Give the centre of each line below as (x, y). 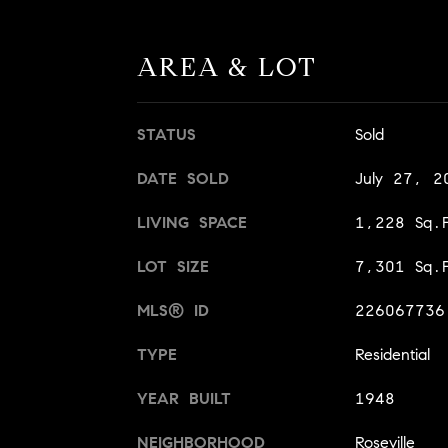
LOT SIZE (173, 267)
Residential (392, 355)
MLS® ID (173, 311)
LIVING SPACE (192, 223)
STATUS (166, 135)
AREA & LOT (227, 67)
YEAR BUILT (184, 399)
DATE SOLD (183, 179)
